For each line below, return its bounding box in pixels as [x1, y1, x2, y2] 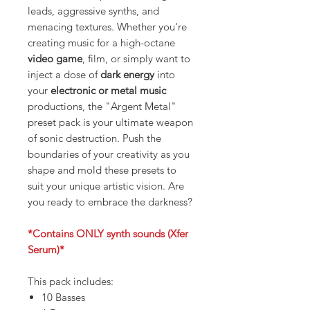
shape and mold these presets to [28, 163, 176, 176]
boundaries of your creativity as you [28, 147, 190, 161]
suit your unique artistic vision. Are [28, 179, 184, 192]
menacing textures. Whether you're [28, 19, 187, 33]
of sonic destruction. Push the [28, 131, 161, 145]
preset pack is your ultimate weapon [28, 115, 193, 129]
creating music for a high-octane [28, 35, 175, 49]
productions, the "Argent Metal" [28, 99, 176, 113]
